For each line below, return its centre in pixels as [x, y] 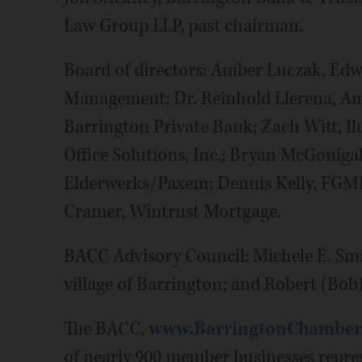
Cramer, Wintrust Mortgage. [172, 212]
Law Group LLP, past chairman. [183, 26]
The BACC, [106, 329]
